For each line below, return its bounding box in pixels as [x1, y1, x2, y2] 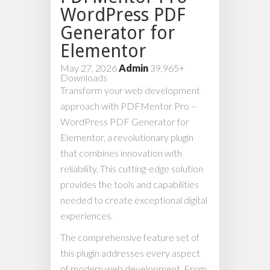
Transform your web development [60, 84, 200, 96]
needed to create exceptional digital [60, 194, 207, 206]
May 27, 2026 [60, 62, 119, 74]
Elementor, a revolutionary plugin [60, 131, 193, 143]
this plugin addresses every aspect [60, 247, 200, 259]
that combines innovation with [60, 147, 182, 159]
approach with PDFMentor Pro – [60, 100, 196, 112]
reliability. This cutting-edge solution [60, 163, 203, 175]
